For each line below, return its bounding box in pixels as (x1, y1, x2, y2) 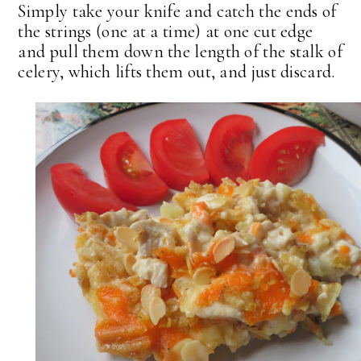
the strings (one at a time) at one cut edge (18, 21, 313, 43)
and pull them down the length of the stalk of (18, 41, 342, 63)
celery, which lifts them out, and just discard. (18, 61, 335, 83)
